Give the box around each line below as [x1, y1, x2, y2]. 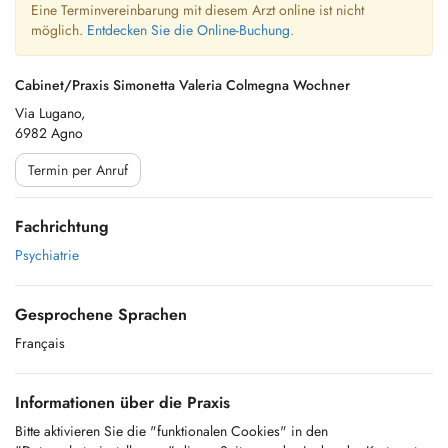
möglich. [31, 20, 87, 40]
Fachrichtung [15, 215, 109, 238]
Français [15, 333, 65, 353]
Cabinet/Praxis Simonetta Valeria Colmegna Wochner [15, 75, 350, 95]
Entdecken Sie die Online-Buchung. [87, 20, 294, 40]
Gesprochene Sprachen [15, 303, 187, 326]
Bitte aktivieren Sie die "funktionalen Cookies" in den [15, 421, 328, 441]
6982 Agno [15, 123, 83, 143]
